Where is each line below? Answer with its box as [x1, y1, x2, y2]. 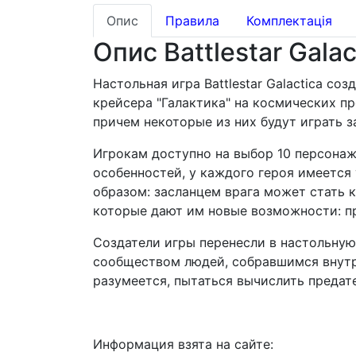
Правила [165, 13, 219, 29]
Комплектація [246, 13, 332, 29]
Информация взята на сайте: [93, 336, 273, 353]
